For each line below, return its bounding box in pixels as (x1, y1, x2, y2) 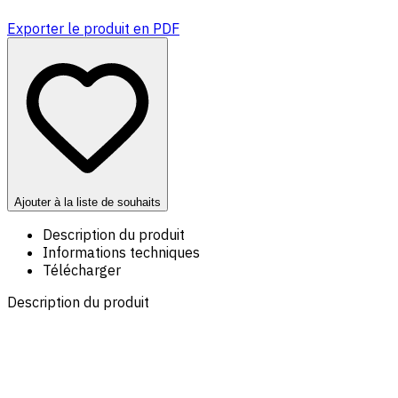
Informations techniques (43, 243, 200, 262)
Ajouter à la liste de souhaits (14, 195, 161, 210)
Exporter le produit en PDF (7, 20, 179, 38)
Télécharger (43, 261, 121, 280)
